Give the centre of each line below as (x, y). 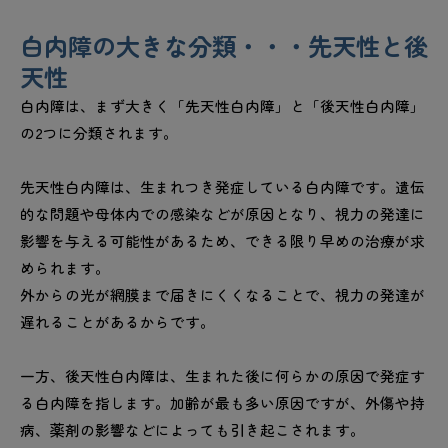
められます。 (65, 268)
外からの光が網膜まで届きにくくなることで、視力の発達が (222, 295)
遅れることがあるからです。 (117, 322)
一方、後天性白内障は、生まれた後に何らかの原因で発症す (222, 376)
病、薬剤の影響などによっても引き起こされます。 (192, 430)
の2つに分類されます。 (99, 133)
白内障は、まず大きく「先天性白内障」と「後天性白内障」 (222, 106)
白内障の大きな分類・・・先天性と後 (224, 46)
